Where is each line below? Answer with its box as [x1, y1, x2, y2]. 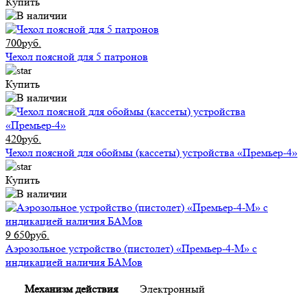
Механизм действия [24, 282, 118, 295]
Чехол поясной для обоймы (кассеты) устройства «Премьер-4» [5, 145, 297, 159]
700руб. [5, 36, 41, 49]
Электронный [140, 282, 205, 295]
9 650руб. [5, 228, 49, 241]
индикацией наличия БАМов [5, 255, 143, 269]
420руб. [5, 132, 41, 145]
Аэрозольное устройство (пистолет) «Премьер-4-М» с [5, 241, 257, 255]
